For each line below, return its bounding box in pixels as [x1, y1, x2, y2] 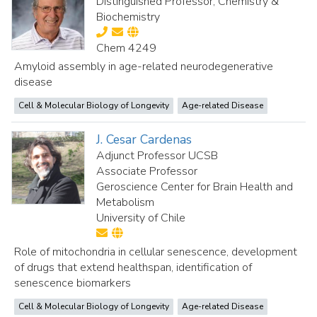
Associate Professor [96, 163, 198, 179]
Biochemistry [96, 9, 161, 25]
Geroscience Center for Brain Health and [96, 179, 294, 195]
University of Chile [96, 210, 186, 226]
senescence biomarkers [14, 275, 131, 291]
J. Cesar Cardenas [96, 131, 192, 148]
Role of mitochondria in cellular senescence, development [14, 244, 297, 260]
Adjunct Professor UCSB [96, 148, 219, 163]
